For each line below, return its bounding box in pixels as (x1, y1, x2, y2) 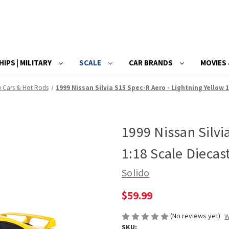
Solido (122, 166, 150, 179)
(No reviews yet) (170, 211, 220, 220)
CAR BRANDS (129, 57, 174, 67)
